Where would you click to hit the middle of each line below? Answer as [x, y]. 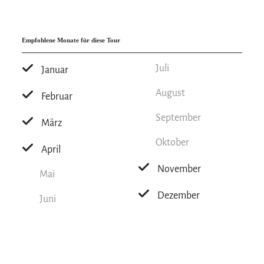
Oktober [172, 143]
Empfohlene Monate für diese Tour [71, 41]
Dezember [178, 196]
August [170, 93]
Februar [57, 97]
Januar [55, 70]
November [179, 169]
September [178, 118]
